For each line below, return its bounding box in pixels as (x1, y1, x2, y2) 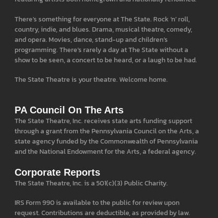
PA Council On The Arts (15, 104, 124, 115)
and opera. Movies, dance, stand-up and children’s (15, 34, 168, 45)
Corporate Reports (15, 166, 100, 178)
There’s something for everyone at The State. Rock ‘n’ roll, (15, 14, 190, 24)
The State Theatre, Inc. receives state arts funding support (15, 115, 192, 126)
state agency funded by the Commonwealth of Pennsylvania (15, 136, 198, 146)
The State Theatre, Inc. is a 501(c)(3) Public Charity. (15, 178, 168, 188)
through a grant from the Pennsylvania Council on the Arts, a (15, 126, 199, 136)
